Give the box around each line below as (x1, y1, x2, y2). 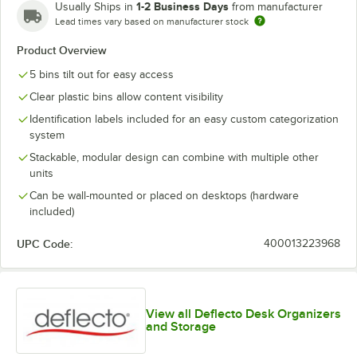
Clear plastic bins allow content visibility (29, 90, 223, 103)
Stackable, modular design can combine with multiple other (29, 151, 319, 163)
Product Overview (17, 43, 107, 57)
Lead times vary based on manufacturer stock (55, 15, 249, 27)
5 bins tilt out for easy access (29, 68, 174, 80)
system (29, 128, 65, 141)
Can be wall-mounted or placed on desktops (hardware (29, 189, 299, 202)
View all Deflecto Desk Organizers (145, 307, 341, 322)
